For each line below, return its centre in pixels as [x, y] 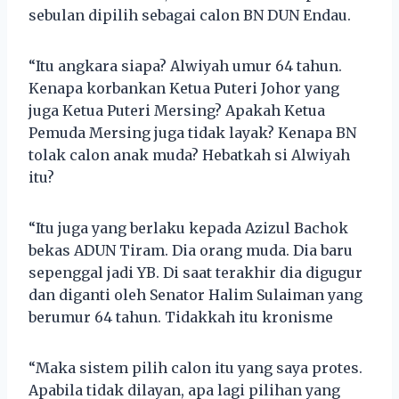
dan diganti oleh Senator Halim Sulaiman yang [195, 294]
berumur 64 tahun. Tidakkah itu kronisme [181, 317]
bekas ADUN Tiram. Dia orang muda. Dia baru [191, 250]
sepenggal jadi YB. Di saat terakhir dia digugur [195, 272]
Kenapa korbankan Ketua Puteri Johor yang [184, 88]
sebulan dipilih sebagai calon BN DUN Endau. [190, 15]
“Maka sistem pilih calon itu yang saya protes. [195, 367]
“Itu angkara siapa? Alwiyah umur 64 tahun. [185, 65]
